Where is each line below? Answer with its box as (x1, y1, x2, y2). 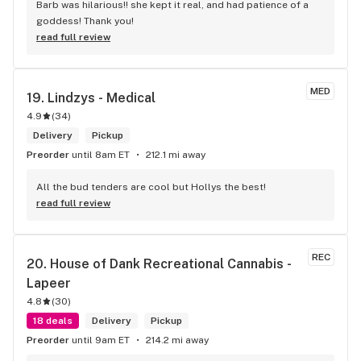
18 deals (33, 315, 73, 326)
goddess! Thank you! (36, 15, 134, 27)
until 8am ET (72, 149, 130, 160)
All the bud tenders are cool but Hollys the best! (36, 181, 266, 193)
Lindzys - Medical (48, 90, 156, 106)
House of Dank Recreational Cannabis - (50, 256, 292, 272)
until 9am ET (72, 334, 130, 346)
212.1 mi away (146, 149, 205, 160)
